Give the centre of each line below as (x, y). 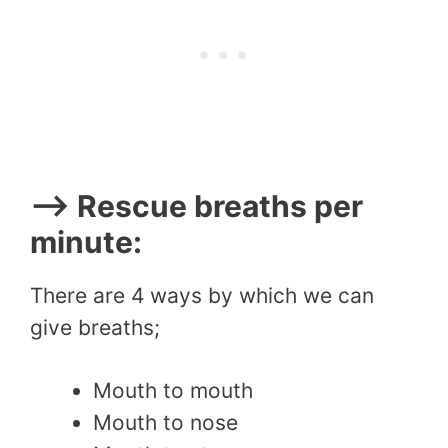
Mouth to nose (165, 423)
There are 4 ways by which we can (202, 295)
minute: (86, 241)
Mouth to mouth (173, 391)
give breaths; (95, 327)
